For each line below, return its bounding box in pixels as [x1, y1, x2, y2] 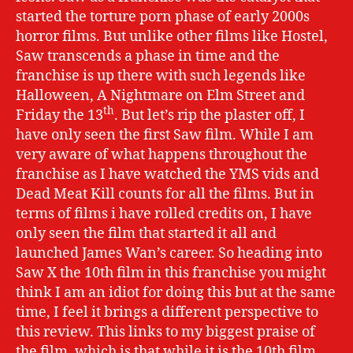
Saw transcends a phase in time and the [16, 46, 280, 65]
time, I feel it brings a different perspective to [16, 303, 318, 321]
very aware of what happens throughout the [16, 145, 307, 164]
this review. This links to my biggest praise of [16, 322, 315, 341]
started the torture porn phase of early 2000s [16, 7, 310, 26]
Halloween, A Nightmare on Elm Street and [16, 86, 305, 105]
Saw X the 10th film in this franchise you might [16, 263, 326, 282]
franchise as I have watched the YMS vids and [16, 165, 319, 184]
